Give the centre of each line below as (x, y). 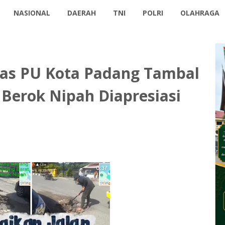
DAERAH (82, 13)
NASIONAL (32, 13)
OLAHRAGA (200, 13)
